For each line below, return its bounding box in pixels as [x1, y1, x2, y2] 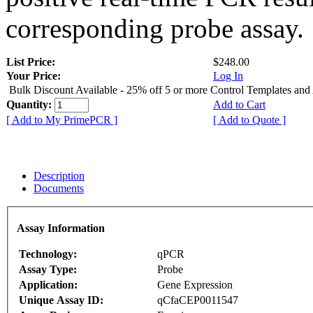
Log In [213, 69, 243, 82]
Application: [19, 279, 78, 291]
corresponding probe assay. [6, 13, 304, 43]
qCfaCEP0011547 [157, 294, 238, 307]
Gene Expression [157, 279, 233, 291]
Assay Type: [19, 263, 77, 276]
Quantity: [6, 98, 54, 110]
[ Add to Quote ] [213, 113, 286, 126]
